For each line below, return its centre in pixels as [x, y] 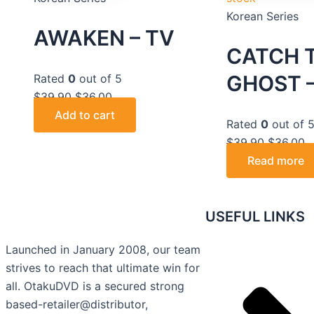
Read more [276, 160]
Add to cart [85, 115]
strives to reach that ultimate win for [103, 267]
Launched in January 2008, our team [103, 249]
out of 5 [99, 78]
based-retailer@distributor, [77, 304]
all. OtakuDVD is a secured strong [95, 286]
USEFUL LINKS [255, 216]
